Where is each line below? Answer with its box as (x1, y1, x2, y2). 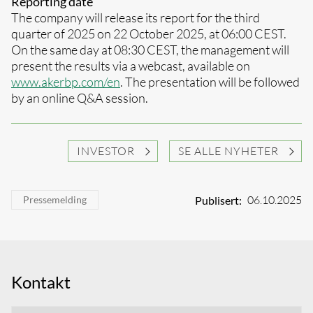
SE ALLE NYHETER (178, 144, 279, 158)
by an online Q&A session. (11, 90, 148, 105)
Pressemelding (23, 194, 87, 205)
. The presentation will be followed (120, 74, 300, 89)
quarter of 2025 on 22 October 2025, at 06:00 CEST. (11, 26, 286, 41)
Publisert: (195, 193, 242, 207)
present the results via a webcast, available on (11, 58, 250, 73)
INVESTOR (77, 144, 135, 158)
